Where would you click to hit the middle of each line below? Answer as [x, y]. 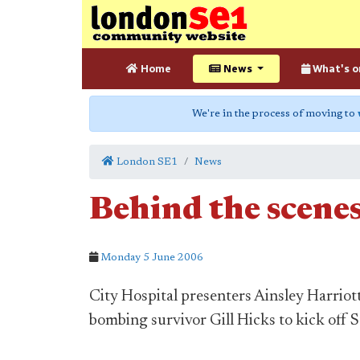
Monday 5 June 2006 [152, 258]
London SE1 [146, 162]
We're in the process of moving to [275, 114]
